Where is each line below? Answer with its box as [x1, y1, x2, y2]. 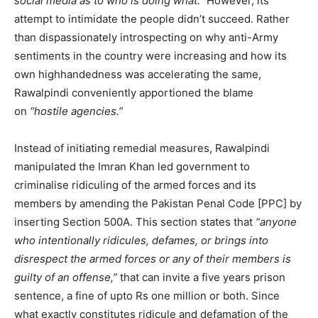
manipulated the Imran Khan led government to [14, 159, 250, 173]
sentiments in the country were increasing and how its [14, 48, 287, 62]
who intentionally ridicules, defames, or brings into [14, 233, 268, 247]
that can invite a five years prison [117, 270, 285, 284]
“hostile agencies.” [30, 104, 123, 118]
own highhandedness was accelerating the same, [14, 67, 261, 81]
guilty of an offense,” [14, 270, 117, 284]
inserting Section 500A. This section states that [14, 214, 256, 229]
